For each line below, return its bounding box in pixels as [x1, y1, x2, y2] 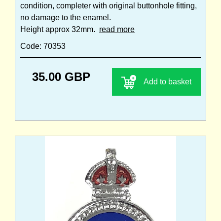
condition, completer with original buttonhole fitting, [20, 1, 197, 10]
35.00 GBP [32, 70, 90, 83]
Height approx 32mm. [20, 25, 99, 34]
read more [99, 25, 135, 34]
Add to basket [144, 77, 191, 86]
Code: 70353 [20, 41, 66, 50]
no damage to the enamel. [20, 13, 111, 22]
